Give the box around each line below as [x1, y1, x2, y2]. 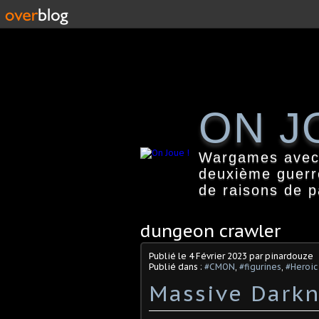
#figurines [239, 261, 281, 272]
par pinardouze [247, 251, 313, 261]
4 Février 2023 [189, 251, 247, 261]
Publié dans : [149, 261, 204, 272]
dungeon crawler [140, 220, 281, 242]
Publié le [149, 251, 189, 261]
